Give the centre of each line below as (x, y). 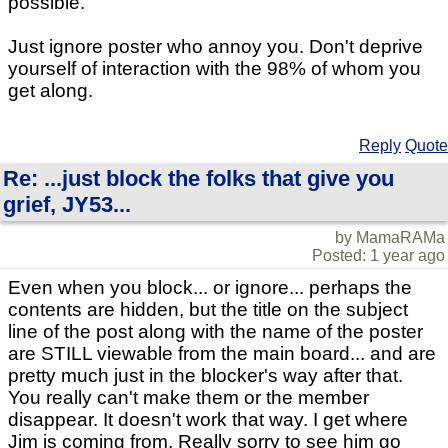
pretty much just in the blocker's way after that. (205, 375)
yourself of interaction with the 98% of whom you (214, 68)
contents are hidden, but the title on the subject (208, 309)
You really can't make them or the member (188, 397)
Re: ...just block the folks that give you (198, 178)
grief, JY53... (67, 204)
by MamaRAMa (390, 237)
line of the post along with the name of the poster (215, 331)
